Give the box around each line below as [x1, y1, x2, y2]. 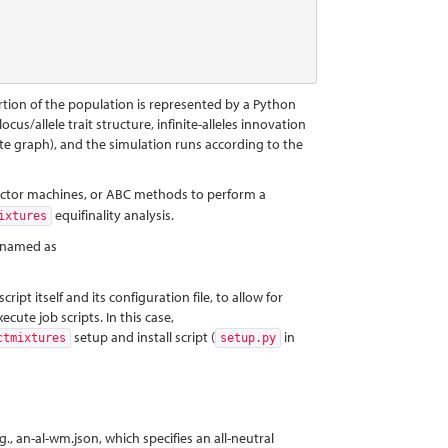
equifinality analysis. [52, 206, 175, 224]
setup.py [220, 331, 277, 345]
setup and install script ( [71, 328, 216, 346]
